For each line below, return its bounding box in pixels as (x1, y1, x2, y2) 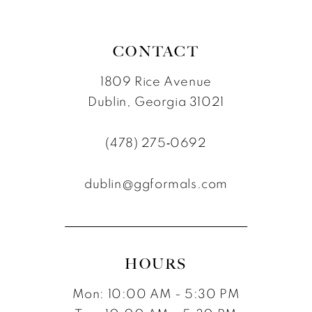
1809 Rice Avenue (100, 73, 212, 90)
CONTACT (113, 42, 199, 60)
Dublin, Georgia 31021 (88, 93, 224, 110)
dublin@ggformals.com (84, 175, 228, 192)
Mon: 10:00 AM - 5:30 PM (72, 286, 240, 302)
